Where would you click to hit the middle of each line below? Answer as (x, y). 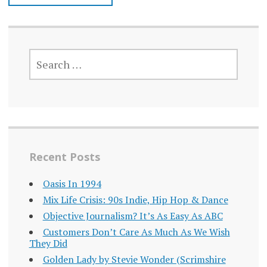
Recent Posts (64, 156)
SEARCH (46, 53)
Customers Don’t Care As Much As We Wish (136, 232)
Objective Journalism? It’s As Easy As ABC (133, 215)
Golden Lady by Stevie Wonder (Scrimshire (134, 259)
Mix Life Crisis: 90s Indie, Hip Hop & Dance (135, 199)
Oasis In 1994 (72, 183)
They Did (48, 243)
